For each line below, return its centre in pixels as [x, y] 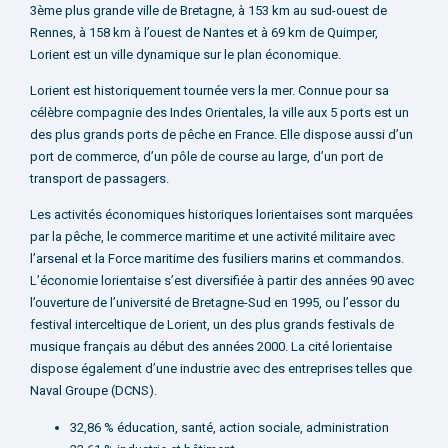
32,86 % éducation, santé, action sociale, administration [229, 427]
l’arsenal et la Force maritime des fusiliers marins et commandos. [217, 259]
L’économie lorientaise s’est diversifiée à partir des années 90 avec [222, 281]
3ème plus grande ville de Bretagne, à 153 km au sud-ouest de [208, 10]
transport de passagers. [99, 179]
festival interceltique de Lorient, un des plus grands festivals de [212, 325]
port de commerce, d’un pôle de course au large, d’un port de [206, 157]
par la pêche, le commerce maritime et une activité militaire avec [212, 237]
